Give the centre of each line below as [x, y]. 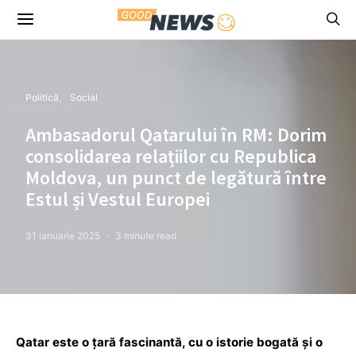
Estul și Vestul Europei [118, 199]
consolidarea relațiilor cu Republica [171, 156]
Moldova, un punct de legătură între [176, 178]
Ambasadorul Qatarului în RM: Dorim [176, 135]
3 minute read [146, 236]
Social [84, 97]
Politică [42, 97]
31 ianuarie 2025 [63, 236]
